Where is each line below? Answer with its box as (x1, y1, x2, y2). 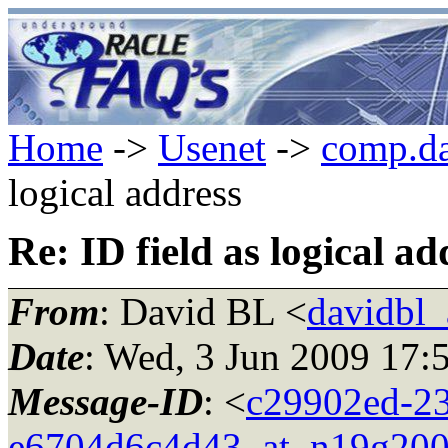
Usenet (158, 126, 266, 169)
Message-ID (8, 379, 203, 423)
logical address (8, 171, 242, 214)
